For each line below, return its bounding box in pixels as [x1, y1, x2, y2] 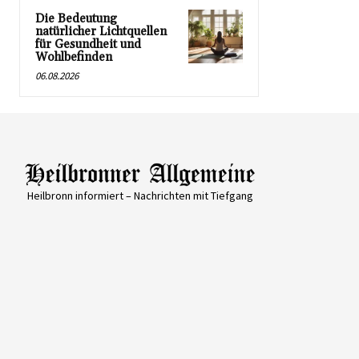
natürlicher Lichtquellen [35, 24, 167, 40]
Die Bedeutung [35, 11, 117, 27]
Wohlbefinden [35, 50, 112, 66]
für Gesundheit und [35, 37, 141, 53]
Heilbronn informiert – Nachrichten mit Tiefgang [26, 188, 253, 203]
